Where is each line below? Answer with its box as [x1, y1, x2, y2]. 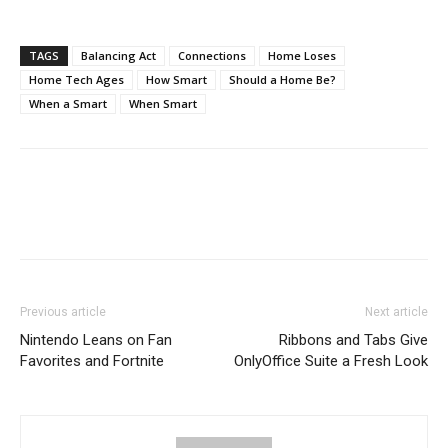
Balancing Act [81, 48, 156, 63]
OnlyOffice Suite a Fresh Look [234, 352, 428, 370]
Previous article [20, 305, 106, 319]
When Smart [129, 96, 197, 111]
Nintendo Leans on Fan [20, 331, 172, 349]
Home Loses [268, 48, 336, 63]
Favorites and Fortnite [20, 352, 164, 370]
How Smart [146, 72, 207, 87]
